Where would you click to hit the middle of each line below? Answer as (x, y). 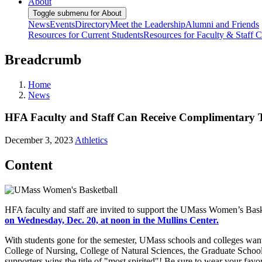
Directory (92, 24)
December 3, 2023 (39, 140)
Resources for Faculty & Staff (199, 35)
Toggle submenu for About (77, 13)
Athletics (91, 140)
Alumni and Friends (222, 24)
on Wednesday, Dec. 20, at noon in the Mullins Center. (112, 220)
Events (62, 24)
